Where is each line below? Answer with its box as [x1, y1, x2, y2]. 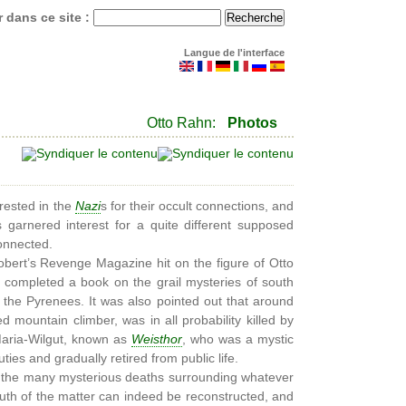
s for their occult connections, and [100, 199, 295, 213]
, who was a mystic [182, 333, 294, 346]
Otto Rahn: [147, 115, 216, 130]
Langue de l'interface [184, 46, 285, 58]
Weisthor [131, 333, 182, 346]
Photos [227, 115, 277, 130]
